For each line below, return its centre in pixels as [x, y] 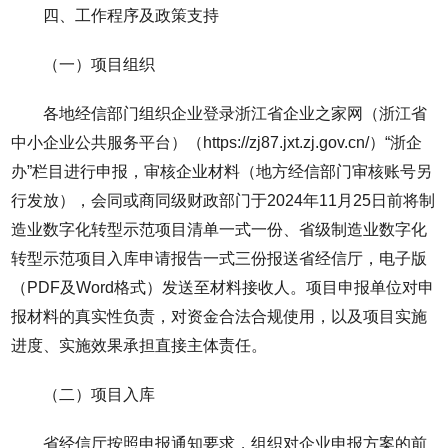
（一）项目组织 [99, 64]
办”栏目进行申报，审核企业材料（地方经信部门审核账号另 [222, 171]
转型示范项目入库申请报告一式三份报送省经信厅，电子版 [219, 258]
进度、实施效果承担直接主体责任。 [139, 345]
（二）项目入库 [99, 394]
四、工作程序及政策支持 [131, 15]
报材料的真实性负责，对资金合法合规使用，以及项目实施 [219, 316]
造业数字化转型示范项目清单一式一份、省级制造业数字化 [219, 229]
